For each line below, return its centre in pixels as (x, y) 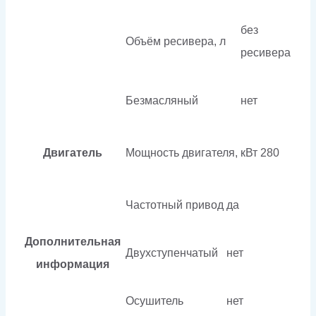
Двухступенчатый (172, 253)
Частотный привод (175, 205)
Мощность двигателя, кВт (192, 152)
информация (73, 264)
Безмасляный (162, 100)
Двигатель (73, 152)
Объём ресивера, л (176, 41)
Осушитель (154, 300)
